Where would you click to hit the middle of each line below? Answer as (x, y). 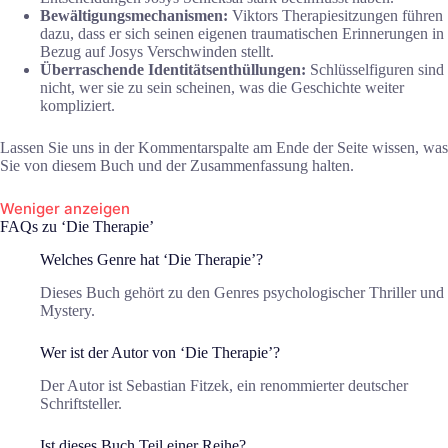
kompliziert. (77, 106)
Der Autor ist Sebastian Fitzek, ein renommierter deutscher (224, 385)
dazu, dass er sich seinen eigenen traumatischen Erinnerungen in (242, 34)
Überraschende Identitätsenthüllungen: (175, 70)
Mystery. (67, 310)
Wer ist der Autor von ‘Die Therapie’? (160, 352)
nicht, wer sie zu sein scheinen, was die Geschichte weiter (222, 88)
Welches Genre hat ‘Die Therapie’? (151, 259)
